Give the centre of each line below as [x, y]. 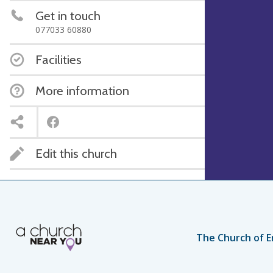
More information [82, 90]
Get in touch [68, 15]
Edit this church [76, 153]
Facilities [58, 59]
